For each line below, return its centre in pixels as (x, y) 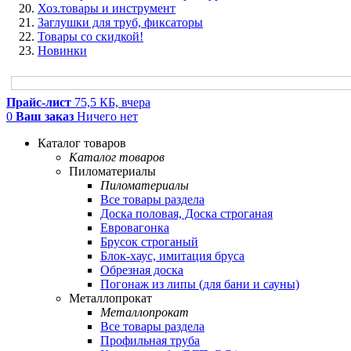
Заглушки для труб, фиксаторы (120, 22)
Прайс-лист (39, 102)
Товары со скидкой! (90, 36)
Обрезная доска (142, 270)
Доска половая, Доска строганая (186, 213)
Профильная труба (150, 340)
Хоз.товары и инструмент (107, 8)
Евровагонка (135, 228)
